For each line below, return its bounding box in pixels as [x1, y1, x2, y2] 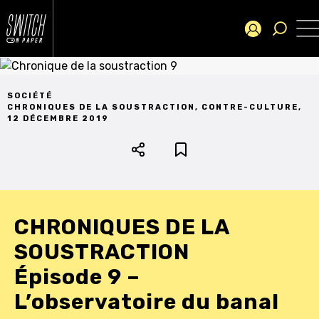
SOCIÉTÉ [7, 90, 53, 100]
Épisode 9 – [14, 263, 140, 290]
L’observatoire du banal [14, 288, 279, 315]
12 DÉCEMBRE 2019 [7, 113, 109, 123]
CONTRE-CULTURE [202, 102, 298, 112]
